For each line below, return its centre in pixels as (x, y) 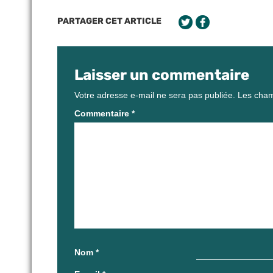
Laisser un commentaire (162, 75)
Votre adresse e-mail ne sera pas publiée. (155, 95)
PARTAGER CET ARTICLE (109, 21)
